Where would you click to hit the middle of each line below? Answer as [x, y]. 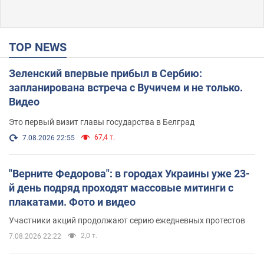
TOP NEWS [41, 47]
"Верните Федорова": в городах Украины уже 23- [129, 173]
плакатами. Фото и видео [72, 202]
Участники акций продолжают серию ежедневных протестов [127, 220]
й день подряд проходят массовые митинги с [121, 187]
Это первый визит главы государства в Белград [102, 122]
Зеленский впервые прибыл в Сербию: [105, 73]
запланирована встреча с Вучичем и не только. [126, 87]
